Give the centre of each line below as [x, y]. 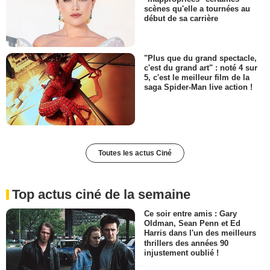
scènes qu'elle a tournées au [197, 8]
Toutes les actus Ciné [135, 153]
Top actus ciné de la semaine [101, 195]
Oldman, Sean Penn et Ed [192, 224]
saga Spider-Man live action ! [198, 87]
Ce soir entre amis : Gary [190, 214]
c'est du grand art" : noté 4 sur [201, 68]
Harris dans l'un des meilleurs [200, 233]
